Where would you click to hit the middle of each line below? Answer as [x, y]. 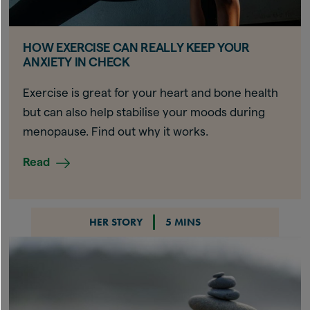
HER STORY [116, 222]
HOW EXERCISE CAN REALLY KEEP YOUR [136, 48]
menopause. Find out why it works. [116, 132]
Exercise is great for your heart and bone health [151, 93]
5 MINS [183, 222]
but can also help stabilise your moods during [144, 112]
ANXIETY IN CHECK [76, 62]
